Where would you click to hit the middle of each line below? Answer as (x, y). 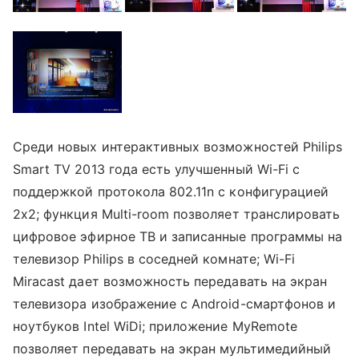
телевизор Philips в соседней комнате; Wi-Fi (154, 258)
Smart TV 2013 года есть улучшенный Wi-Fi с (157, 169)
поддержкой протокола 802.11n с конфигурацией (171, 191)
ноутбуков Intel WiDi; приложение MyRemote (155, 326)
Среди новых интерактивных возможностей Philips (178, 146)
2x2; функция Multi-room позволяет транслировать (177, 214)
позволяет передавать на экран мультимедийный (172, 348)
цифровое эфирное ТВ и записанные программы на (178, 236)
